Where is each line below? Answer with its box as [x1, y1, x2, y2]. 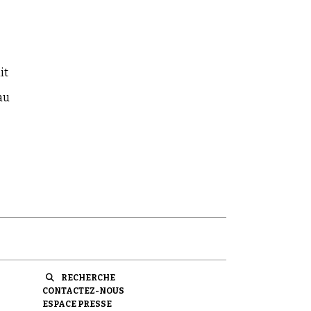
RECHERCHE [61, 273, 115, 283]
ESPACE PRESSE [42, 299, 112, 310]
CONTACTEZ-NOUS [42, 286, 124, 296]
